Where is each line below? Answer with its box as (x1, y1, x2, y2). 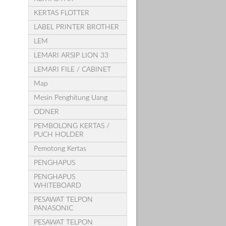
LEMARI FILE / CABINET (33, 66, 111, 73)
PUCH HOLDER (33, 131, 84, 138)
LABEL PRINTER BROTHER (33, 23, 119, 31)
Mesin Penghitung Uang (33, 94, 107, 101)
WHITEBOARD (33, 182, 81, 189)
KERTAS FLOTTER (33, 9, 89, 17)
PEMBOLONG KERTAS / (33, 122, 109, 130)
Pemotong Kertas (33, 145, 86, 152)
